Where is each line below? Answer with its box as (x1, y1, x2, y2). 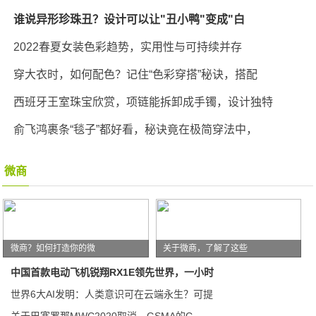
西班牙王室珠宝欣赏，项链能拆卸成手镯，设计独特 (13, 95, 274, 108)
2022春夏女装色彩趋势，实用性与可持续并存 (13, 40, 243, 53)
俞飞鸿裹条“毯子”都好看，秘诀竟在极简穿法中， (13, 123, 258, 135)
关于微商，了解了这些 (163, 243, 248, 253)
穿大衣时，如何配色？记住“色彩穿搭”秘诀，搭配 (13, 68, 258, 80)
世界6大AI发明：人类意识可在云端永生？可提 (11, 288, 214, 300)
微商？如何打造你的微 (10, 243, 95, 253)
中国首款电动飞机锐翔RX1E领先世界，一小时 (11, 266, 214, 278)
